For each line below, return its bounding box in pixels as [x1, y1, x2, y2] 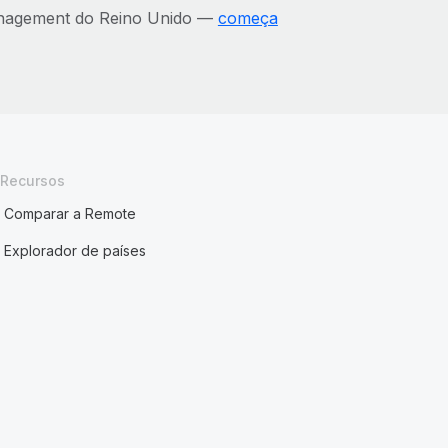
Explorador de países [4, 242, 147, 259]
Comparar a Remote [4, 205, 137, 222]
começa [217, 8, 278, 28]
